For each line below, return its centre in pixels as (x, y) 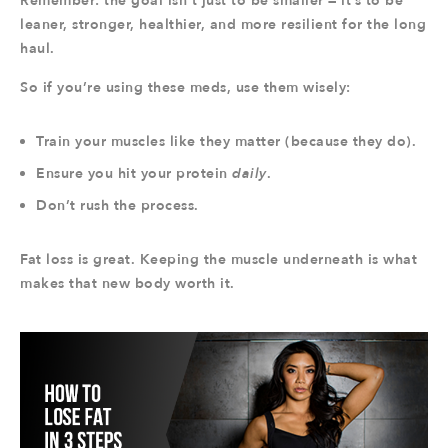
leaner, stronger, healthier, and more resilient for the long (223, 24)
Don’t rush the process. (117, 205)
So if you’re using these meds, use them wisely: (185, 87)
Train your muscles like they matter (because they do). (226, 141)
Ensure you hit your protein (134, 173)
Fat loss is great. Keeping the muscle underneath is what (218, 259)
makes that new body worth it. (127, 283)
